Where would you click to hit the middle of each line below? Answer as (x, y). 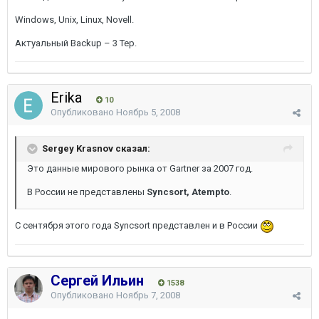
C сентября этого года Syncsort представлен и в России (137, 225)
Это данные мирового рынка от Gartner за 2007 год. (140, 168)
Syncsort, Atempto (188, 192)
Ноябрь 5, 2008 (148, 112)
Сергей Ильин (97, 281)
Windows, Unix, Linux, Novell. (74, 20)
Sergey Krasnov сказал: (96, 148)
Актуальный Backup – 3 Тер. (76, 43)
